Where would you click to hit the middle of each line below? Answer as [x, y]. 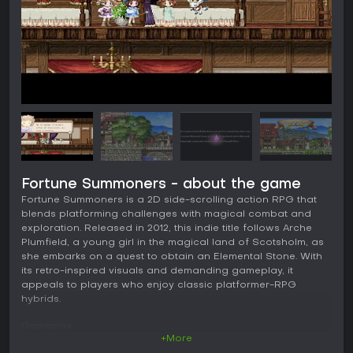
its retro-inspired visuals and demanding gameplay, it [157, 271]
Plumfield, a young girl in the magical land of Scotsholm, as [173, 243]
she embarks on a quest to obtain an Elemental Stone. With [172, 257]
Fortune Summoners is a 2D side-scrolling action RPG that [169, 201]
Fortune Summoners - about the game [161, 185]
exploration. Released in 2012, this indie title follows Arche [167, 229]
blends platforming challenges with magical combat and [166, 215]
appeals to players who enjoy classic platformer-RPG [159, 286]
